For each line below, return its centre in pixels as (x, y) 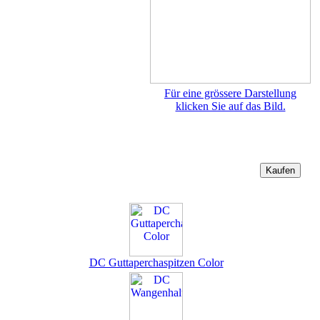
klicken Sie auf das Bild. (230, 106)
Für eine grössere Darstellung (230, 93)
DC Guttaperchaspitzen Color (156, 262)
